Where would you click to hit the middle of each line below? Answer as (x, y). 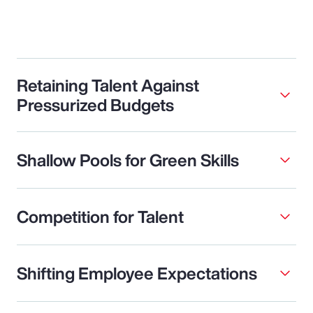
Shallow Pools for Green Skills (128, 160)
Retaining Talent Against (108, 85)
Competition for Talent (100, 216)
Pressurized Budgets (95, 104)
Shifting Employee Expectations (137, 273)
